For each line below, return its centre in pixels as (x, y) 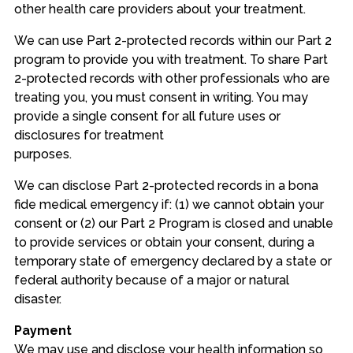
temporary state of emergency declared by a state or (173, 261)
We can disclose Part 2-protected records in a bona (166, 185)
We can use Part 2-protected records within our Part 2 (173, 40)
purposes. (43, 154)
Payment (43, 330)
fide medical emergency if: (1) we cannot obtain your (169, 204)
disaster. (37, 299)
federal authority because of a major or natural (151, 280)
